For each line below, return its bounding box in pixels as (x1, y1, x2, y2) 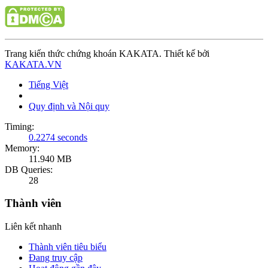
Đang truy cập (29, 252, 83, 263)
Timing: (5, 121, 34, 132)
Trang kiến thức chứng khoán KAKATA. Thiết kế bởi (5, 48, 209, 59)
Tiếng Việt (29, 79, 68, 90)
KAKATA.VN (5, 59, 62, 69)
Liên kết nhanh (5, 221, 62, 232)
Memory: (5, 142, 39, 153)
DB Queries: (5, 164, 53, 175)
